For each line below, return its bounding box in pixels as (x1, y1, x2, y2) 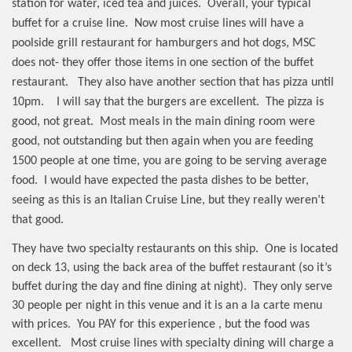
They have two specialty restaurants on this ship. (12, 242, 258, 255)
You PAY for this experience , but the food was (77, 317, 310, 331)
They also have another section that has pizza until (78, 75, 334, 89)
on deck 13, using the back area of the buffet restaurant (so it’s (12, 261, 332, 274)
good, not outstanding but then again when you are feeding (12, 134, 313, 148)
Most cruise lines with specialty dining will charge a (71, 336, 334, 350)
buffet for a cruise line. (12, 16, 128, 30)
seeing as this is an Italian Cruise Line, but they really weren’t (12, 193, 324, 207)
